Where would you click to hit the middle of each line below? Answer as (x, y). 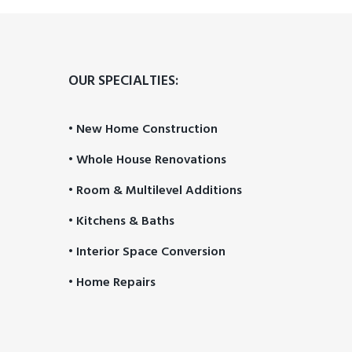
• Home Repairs (112, 283)
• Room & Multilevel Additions (155, 191)
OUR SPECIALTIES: (123, 81)
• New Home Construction (143, 130)
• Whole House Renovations (147, 160)
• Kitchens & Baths (121, 222)
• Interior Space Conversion (147, 252)
